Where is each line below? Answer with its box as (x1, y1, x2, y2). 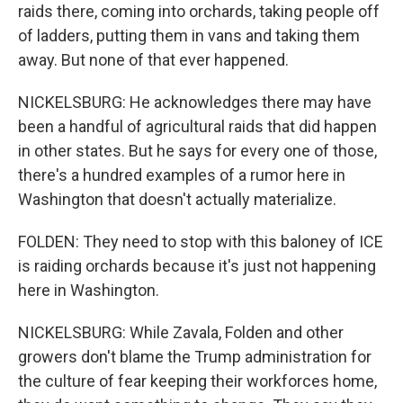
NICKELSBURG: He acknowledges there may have (18, 93, 372, 112)
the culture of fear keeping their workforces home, (18, 372, 377, 390)
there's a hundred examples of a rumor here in (18, 166, 345, 184)
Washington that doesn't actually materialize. (18, 190, 336, 209)
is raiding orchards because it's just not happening (18, 256, 376, 275)
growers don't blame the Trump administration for (18, 347, 372, 366)
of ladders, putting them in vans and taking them (18, 26, 360, 45)
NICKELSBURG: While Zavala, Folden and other (18, 323, 344, 342)
